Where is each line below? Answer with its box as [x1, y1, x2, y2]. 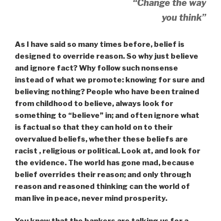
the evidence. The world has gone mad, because [15, 158, 194, 167]
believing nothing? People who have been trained [15, 87, 199, 96]
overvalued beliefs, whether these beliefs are [15, 134, 188, 144]
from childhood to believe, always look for [15, 99, 173, 108]
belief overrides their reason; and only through [15, 170, 191, 179]
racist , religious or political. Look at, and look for [15, 146, 200, 155]
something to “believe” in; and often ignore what [15, 110, 199, 120]
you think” [162, 12, 206, 23]
